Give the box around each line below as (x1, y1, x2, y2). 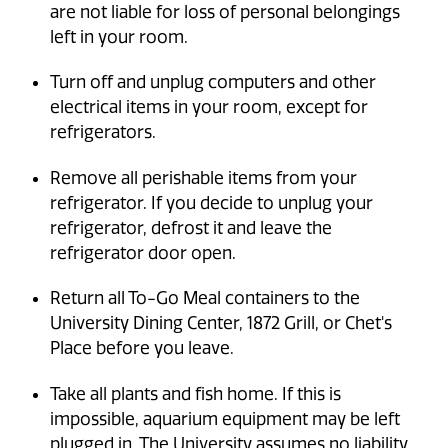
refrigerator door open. (50, 242, 236, 263)
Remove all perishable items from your (50, 167, 357, 188)
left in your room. (50, 27, 188, 48)
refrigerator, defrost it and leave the (50, 217, 332, 238)
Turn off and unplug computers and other (50, 72, 376, 93)
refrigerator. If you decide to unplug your (50, 192, 373, 213)
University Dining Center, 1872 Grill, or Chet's (50, 313, 392, 334)
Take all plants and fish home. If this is (50, 383, 341, 404)
